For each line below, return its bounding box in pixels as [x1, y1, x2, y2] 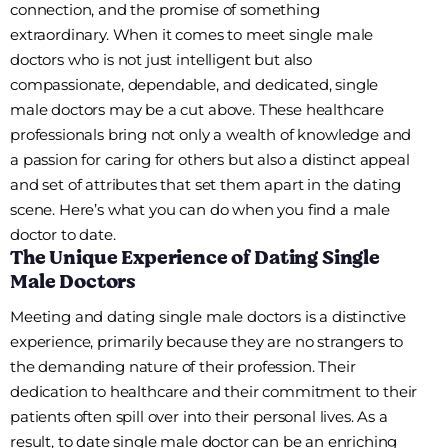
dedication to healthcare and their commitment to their [10, 382, 418, 402]
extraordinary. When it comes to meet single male [10, 25, 374, 45]
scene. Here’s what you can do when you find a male [10, 200, 390, 220]
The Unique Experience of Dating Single [10, 243, 380, 273]
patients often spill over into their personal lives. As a [10, 407, 388, 427]
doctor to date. [10, 225, 116, 245]
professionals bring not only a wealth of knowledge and [10, 125, 412, 145]
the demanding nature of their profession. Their [10, 357, 356, 377]
